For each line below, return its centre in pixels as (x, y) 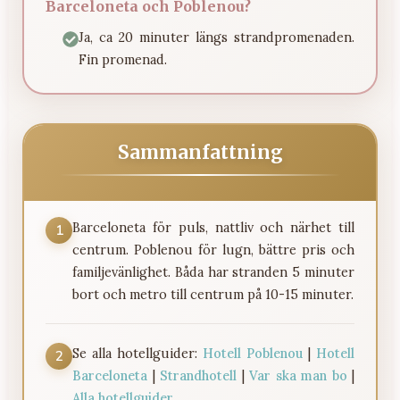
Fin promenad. (122, 60)
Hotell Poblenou (253, 353)
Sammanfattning (200, 153)
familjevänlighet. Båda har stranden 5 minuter (213, 272)
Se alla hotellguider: (137, 353)
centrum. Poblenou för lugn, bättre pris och (213, 250)
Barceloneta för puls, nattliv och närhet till (213, 227)
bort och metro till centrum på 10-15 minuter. (213, 294)
